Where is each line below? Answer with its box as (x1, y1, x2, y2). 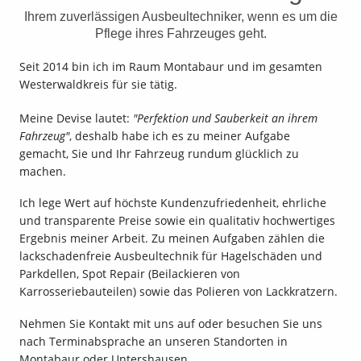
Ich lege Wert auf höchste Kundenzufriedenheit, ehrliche (19, 195, 326, 211)
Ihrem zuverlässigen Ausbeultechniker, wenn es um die (23, 9, 338, 23)
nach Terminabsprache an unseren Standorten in (19, 333, 288, 349)
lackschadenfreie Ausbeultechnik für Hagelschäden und (19, 248, 322, 264)
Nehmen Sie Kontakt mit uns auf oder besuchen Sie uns (19, 315, 322, 331)
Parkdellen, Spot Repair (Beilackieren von (19, 266, 240, 282)
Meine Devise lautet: (19, 110, 133, 126)
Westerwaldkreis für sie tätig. (19, 76, 177, 92)
